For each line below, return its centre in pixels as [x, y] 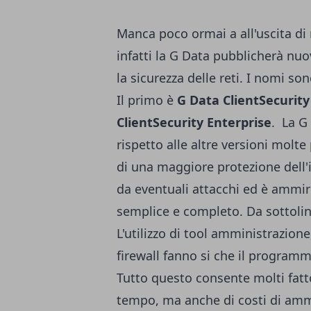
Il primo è [147, 100]
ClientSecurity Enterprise [194, 123]
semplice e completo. [182, 211]
